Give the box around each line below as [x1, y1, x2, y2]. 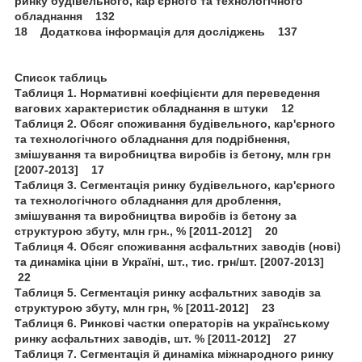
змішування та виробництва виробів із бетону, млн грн [15, 147, 330, 161]
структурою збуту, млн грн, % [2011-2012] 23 [15, 301, 275, 314]
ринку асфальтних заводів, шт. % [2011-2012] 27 [15, 331, 297, 345]
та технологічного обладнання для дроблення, [15, 193, 281, 207]
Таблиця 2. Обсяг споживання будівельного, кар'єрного [15, 116, 335, 130]
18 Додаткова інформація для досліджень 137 [15, 24, 297, 38]
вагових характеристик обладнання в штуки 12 [15, 101, 294, 115]
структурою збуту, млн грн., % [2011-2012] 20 [15, 224, 278, 238]
